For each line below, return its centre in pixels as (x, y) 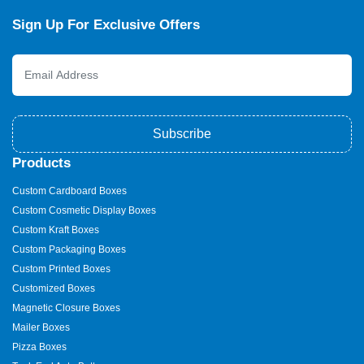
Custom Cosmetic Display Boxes (84, 210)
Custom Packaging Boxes (69, 249)
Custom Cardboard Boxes (69, 191)
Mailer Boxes (41, 327)
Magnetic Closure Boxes (66, 308)
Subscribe (182, 133)
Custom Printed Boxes (61, 269)
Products (41, 162)
